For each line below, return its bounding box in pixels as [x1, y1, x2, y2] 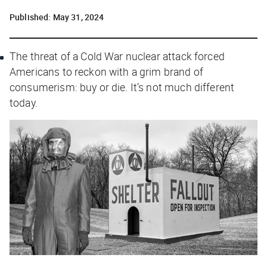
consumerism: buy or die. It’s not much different [10, 79, 235, 94]
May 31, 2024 [52, 11, 104, 23]
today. [10, 95, 38, 110]
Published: [10, 11, 53, 23]
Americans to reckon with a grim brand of [10, 64, 203, 79]
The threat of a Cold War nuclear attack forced [10, 48, 225, 63]
